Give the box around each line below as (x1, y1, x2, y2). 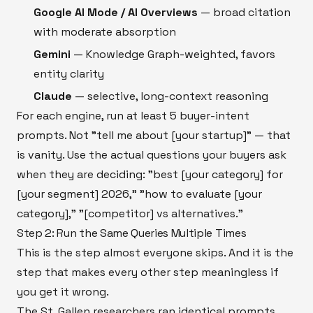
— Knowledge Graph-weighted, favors (71, 46, 275, 61)
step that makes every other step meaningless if (17, 264, 279, 279)
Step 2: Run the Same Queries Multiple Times (17, 225, 247, 240)
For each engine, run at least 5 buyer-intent (17, 108, 249, 123)
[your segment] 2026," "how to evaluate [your (17, 186, 262, 201)
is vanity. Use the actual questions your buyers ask (17, 147, 286, 162)
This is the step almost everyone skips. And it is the (17, 245, 293, 260)
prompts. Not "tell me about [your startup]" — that (17, 127, 291, 143)
